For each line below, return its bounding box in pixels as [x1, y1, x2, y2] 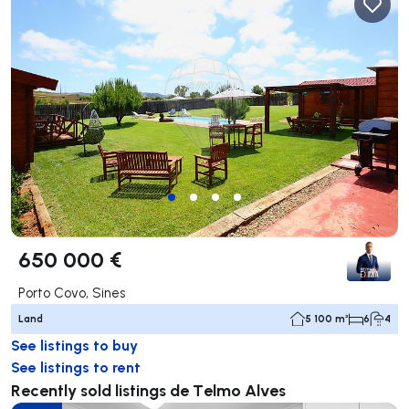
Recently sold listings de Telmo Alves [11, 378, 286, 401]
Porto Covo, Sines [18, 283, 125, 301]
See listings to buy [11, 334, 138, 354]
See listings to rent [11, 356, 141, 376]
